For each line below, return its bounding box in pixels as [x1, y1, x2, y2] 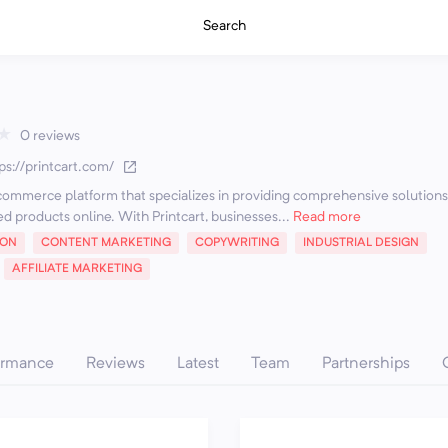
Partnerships [322, 356, 410, 372]
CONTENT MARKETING [41, 237, 171, 249]
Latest [177, 356, 219, 372]
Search [202, 19, 246, 33]
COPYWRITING [195, 237, 279, 249]
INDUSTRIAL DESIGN [303, 237, 419, 249]
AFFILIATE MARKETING [12, 263, 142, 275]
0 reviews [20, 129, 80, 143]
